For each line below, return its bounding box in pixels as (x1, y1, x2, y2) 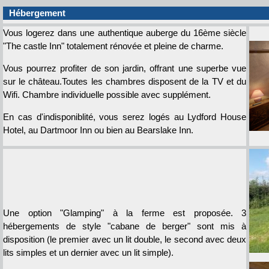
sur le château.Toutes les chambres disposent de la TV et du (3, 76, 246, 86)
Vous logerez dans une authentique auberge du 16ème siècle (3, 28, 246, 38)
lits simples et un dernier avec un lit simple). (3, 247, 174, 258)
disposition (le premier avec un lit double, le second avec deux (3, 234, 246, 244)
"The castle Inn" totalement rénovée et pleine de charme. (3, 41, 223, 51)
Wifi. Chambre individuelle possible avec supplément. (3, 89, 211, 100)
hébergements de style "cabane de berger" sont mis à (3, 221, 246, 231)
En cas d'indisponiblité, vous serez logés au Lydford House (3, 112, 246, 122)
